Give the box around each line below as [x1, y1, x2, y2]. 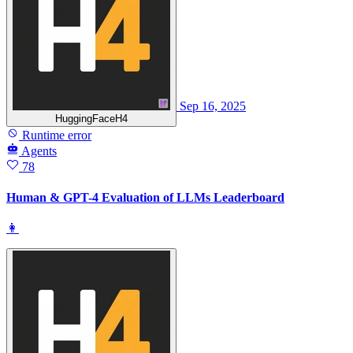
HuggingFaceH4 [55, 112, 128, 124]
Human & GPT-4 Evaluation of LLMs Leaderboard [6, 191, 284, 205]
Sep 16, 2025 [180, 98, 246, 113]
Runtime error [19, 128, 91, 142]
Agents [21, 143, 57, 158]
